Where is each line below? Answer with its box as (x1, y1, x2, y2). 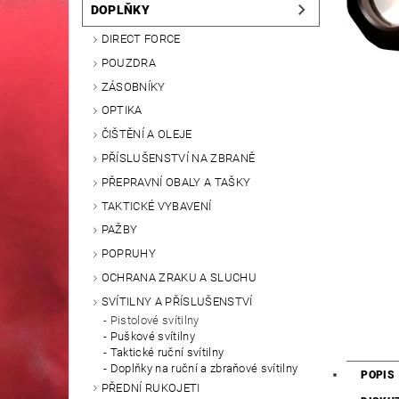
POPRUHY (101, 247, 157, 261)
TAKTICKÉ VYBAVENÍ (101, 199, 212, 213)
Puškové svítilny (110, 329, 195, 343)
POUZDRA (101, 55, 157, 69)
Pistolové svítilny (110, 313, 199, 327)
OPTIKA (101, 103, 142, 118)
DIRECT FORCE (101, 32, 181, 46)
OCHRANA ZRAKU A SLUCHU (101, 271, 256, 285)
